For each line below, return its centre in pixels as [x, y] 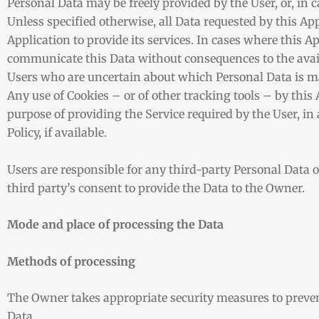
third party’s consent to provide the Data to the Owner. [156, 188]
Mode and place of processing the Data [115, 225]
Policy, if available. [57, 132]
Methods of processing [71, 261]
